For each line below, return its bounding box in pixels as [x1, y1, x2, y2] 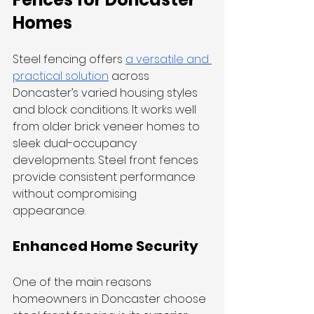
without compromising [13, 186, 139, 202]
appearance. [13, 203, 86, 219]
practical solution [13, 68, 109, 84]
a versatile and [125, 51, 212, 67]
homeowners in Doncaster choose [13, 291, 209, 307]
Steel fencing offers [13, 51, 125, 67]
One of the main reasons [13, 274, 154, 290]
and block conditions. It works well [13, 102, 199, 118]
